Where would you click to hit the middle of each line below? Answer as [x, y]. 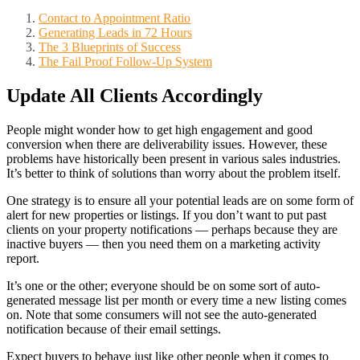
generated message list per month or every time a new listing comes [176, 300]
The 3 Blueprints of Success [110, 47]
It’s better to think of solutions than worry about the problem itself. [174, 173]
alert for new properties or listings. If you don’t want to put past [166, 215]
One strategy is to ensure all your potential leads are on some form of [180, 200]
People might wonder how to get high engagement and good [160, 129]
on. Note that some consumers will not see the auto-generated [162, 314]
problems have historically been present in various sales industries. [174, 158]
